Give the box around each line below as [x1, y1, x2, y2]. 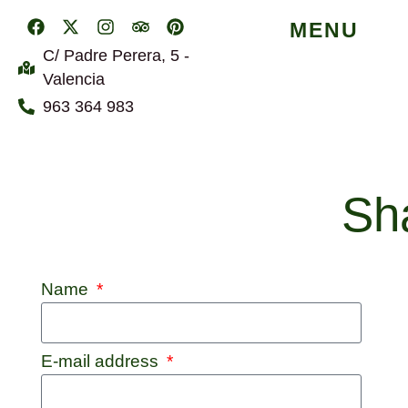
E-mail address [41, 350, 164, 371]
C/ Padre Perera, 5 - [42, 46, 189, 66]
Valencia [42, 70, 105, 89]
